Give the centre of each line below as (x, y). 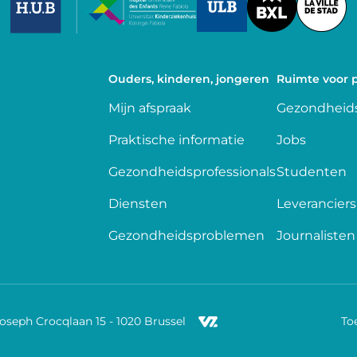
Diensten (138, 204)
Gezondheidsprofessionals (192, 172)
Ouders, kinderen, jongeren (189, 79)
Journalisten (316, 235)
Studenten (311, 172)
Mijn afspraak (150, 108)
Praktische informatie (178, 140)
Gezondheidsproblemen (186, 235)
